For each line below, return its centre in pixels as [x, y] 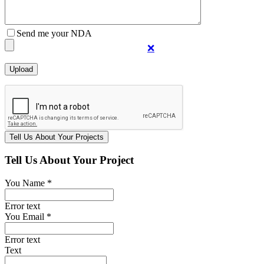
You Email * [28, 217]
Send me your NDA [54, 33]
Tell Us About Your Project [69, 160]
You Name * [28, 183]
